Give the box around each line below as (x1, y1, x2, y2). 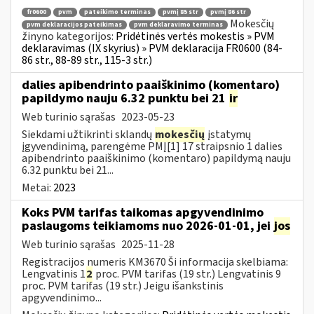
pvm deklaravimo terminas (134, 20, 223, 29)
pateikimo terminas (84, 8, 151, 18)
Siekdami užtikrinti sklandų (22, 126, 154, 142)
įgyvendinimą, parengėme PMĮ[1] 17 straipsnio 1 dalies (22, 138, 282, 154)
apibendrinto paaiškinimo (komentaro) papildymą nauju (22, 150, 291, 166)
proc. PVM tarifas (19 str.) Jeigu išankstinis (22, 278, 224, 294)
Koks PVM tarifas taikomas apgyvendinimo (22, 203, 264, 221)
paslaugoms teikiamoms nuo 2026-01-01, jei (22, 217, 273, 235)
